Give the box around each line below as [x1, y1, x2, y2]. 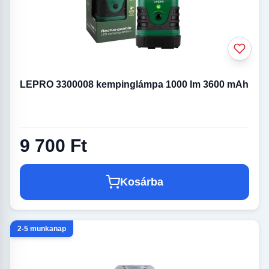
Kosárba [120, 176, 163, 189]
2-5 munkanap [17, 225, 66, 234]
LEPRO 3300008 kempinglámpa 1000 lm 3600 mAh [20, 79, 249, 89]
